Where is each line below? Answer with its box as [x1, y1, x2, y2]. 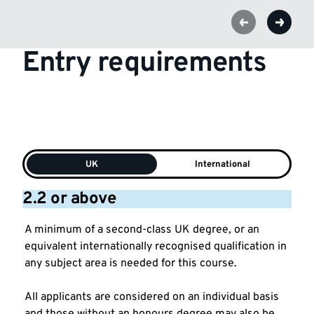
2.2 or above [22, 189, 116, 210]
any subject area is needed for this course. [25, 257, 237, 271]
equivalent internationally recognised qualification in [25, 240, 287, 254]
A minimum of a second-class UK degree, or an [25, 223, 259, 238]
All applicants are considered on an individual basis [25, 290, 279, 305]
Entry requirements [22, 46, 267, 82]
